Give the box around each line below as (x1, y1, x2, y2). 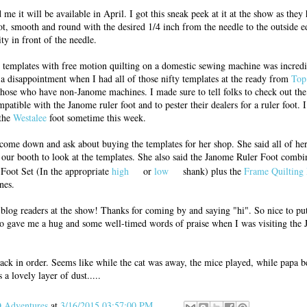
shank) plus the (180, 164, 244, 177)
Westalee (13, 110, 47, 124)
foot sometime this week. (47, 110, 146, 124)
